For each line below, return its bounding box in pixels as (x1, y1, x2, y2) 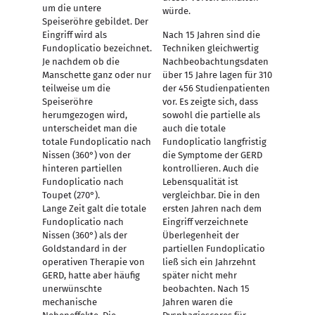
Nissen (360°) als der (42, 230, 127, 240)
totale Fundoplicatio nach (42, 136, 151, 147)
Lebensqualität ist (162, 176, 238, 187)
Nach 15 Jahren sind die (162, 30, 260, 40)
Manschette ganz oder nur (42, 70, 151, 80)
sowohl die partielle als (162, 110, 260, 120)
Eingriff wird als (42, 30, 107, 40)
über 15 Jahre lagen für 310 (162, 70, 272, 80)
